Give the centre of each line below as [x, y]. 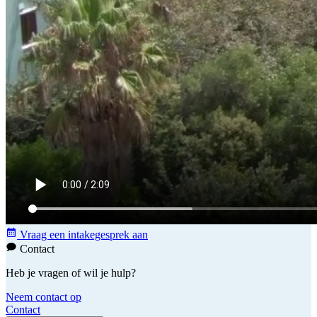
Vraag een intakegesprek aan [82, 235]
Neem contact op [44, 297]
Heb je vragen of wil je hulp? [71, 273]
